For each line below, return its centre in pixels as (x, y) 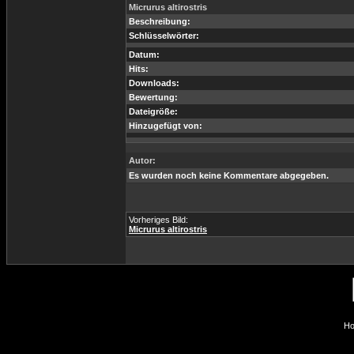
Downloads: (154, 83)
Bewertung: (153, 97)
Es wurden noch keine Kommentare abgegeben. (229, 175)
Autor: (142, 160)
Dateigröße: (153, 111)
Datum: (144, 55)
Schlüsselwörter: (164, 36)
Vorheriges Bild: (158, 220)
